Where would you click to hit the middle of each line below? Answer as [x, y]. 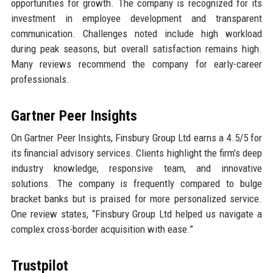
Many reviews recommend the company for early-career [136, 64]
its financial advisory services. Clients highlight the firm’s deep [136, 153]
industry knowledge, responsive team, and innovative [136, 168]
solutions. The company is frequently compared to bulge [136, 184]
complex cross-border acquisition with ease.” [102, 229]
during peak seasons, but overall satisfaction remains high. [136, 49]
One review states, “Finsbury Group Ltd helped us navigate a [136, 214]
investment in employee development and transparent [136, 19]
